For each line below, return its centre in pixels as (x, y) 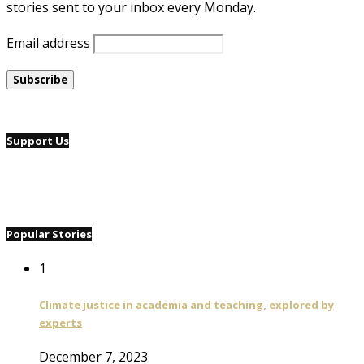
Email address (48, 43)
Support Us (38, 140)
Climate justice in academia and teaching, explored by (186, 304)
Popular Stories (49, 234)
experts (61, 322)
